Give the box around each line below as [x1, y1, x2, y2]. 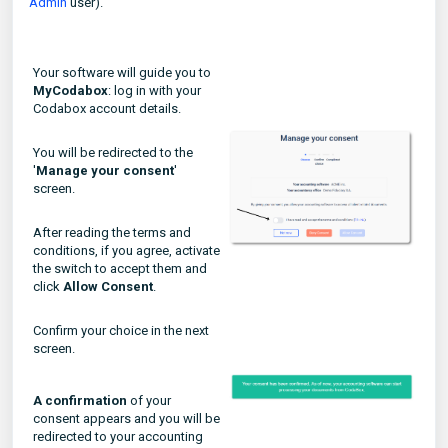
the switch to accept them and [33, 261, 207, 276]
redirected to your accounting [33, 429, 203, 444]
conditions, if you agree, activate [33, 243, 220, 258]
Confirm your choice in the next [33, 323, 209, 338]
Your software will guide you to [33, 65, 211, 80]
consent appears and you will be [33, 411, 220, 426]
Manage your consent [36, 163, 174, 178]
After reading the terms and [33, 225, 191, 240]
